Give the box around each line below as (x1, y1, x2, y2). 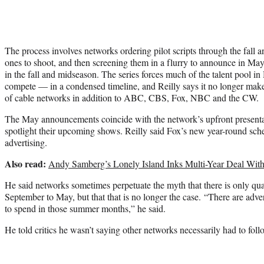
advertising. (5, 136, 47, 148)
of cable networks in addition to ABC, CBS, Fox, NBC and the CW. (5, 91, 259, 104)
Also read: (5, 156, 46, 170)
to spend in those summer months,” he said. (5, 202, 166, 214)
